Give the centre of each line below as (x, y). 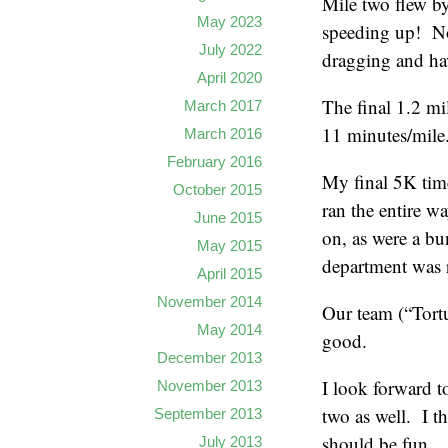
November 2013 (209, 385)
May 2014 (229, 329)
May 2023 (229, 21)
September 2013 (208, 413)
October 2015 (217, 189)
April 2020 (229, 77)
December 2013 (209, 357)
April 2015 (229, 273)
